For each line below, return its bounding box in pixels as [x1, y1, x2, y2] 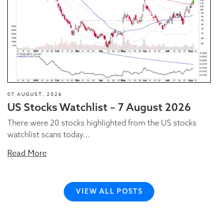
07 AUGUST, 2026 [7, 90, 62, 97]
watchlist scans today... [7, 129, 90, 139]
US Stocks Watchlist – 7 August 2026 [7, 100, 191, 114]
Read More [7, 147, 47, 159]
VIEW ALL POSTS [76, 187, 143, 196]
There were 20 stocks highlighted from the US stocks [7, 117, 197, 127]
